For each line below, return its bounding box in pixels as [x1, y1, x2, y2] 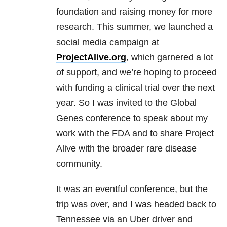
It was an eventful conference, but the [56, 184, 208, 195]
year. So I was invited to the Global [56, 98, 197, 108]
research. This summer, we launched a [56, 22, 213, 32]
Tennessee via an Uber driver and [56, 214, 193, 225]
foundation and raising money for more [56, 7, 212, 17]
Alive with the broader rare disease [56, 143, 197, 154]
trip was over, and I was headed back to [56, 199, 216, 210]
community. [56, 159, 102, 169]
